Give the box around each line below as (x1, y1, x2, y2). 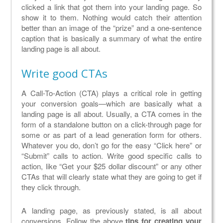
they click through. (21, 182, 81, 193)
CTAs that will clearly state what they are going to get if (21, 171, 202, 182)
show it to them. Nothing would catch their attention (21, 12, 202, 23)
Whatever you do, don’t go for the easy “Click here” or (21, 140, 202, 151)
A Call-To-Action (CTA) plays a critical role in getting (21, 88, 202, 99)
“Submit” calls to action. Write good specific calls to (21, 150, 202, 161)
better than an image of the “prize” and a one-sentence (21, 22, 202, 33)
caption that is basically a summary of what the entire (21, 33, 202, 44)
